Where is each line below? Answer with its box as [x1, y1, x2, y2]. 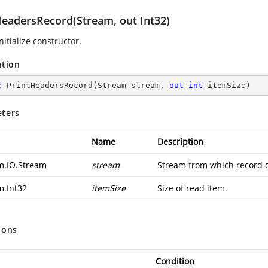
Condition [156, 255, 194, 267]
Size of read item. [157, 182, 227, 194]
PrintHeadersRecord [7, 81, 93, 90]
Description [157, 136, 203, 147]
